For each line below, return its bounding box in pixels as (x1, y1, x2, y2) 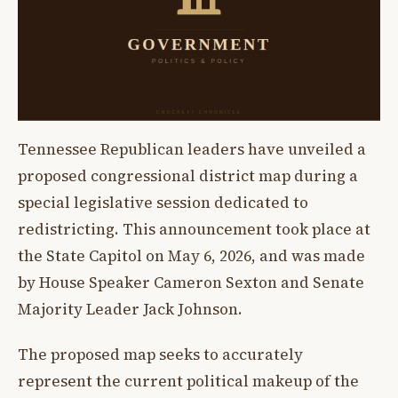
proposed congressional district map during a (18, 165, 358, 187)
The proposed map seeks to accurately (18, 343, 303, 365)
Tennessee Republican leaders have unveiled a (18, 139, 366, 161)
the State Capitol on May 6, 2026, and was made (18, 245, 365, 267)
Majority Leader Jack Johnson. (18, 298, 243, 321)
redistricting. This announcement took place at (18, 219, 370, 241)
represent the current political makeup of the (18, 370, 359, 392)
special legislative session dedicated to (18, 192, 308, 214)
